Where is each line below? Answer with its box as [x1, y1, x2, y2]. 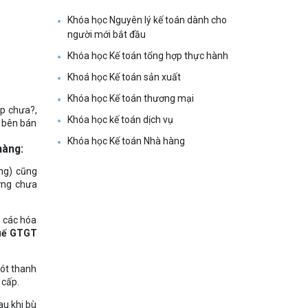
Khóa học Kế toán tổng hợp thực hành [67, 50, 228, 62]
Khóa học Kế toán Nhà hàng [67, 135, 185, 147]
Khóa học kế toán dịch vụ [67, 114, 173, 126]
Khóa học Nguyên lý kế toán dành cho [67, 14, 227, 26]
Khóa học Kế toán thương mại [67, 93, 194, 104]
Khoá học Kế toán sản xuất [67, 71, 181, 83]
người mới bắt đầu [67, 29, 146, 41]
